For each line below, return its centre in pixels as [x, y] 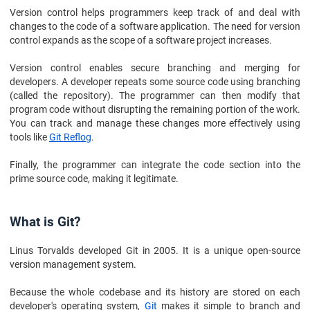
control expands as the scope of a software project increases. [141, 40]
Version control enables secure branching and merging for [155, 68]
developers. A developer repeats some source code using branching [155, 82]
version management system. [73, 264]
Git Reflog [70, 137]
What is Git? [45, 222]
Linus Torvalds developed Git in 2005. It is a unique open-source [155, 250]
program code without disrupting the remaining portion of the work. [155, 109]
